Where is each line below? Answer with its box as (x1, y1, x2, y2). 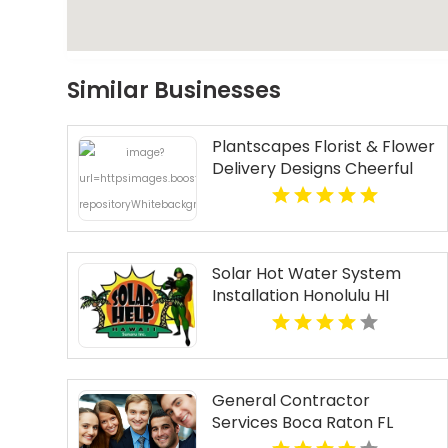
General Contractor (211, 389, 370, 413)
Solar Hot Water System (211, 262, 401, 286)
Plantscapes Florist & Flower (211, 135, 435, 159)
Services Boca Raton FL (211, 411, 393, 435)
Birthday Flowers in (211, 179, 360, 203)
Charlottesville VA (211, 201, 353, 225)
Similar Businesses (67, 75, 282, 107)
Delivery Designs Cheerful (211, 157, 413, 181)
